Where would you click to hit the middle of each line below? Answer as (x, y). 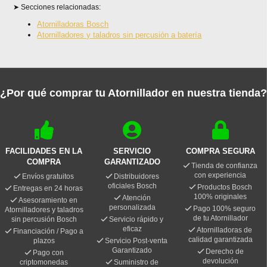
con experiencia (221, 176)
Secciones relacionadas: (61, 7)
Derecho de (224, 252)
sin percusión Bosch (44, 220)
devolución (220, 261)
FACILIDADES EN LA (44, 151)
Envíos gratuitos (48, 177)
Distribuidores (136, 177)
